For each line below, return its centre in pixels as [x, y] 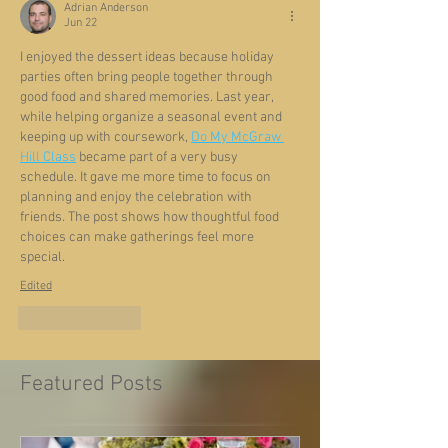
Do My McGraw [237, 138]
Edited [36, 286]
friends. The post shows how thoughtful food [151, 218]
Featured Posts [91, 385]
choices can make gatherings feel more [138, 238]
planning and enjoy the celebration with [137, 198]
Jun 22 [80, 23]
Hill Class [48, 158]
